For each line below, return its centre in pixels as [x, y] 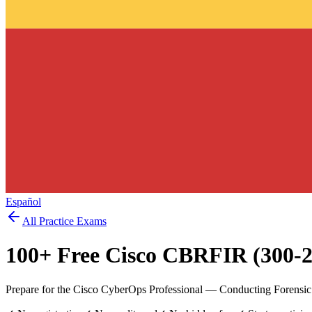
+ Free [72, 255]
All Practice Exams [64, 221]
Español [23, 201]
